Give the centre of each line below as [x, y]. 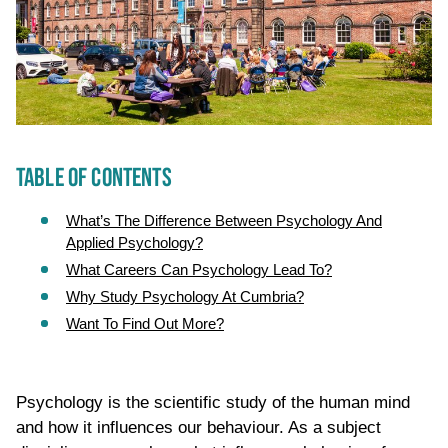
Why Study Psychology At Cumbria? [185, 297]
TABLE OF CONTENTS [94, 179]
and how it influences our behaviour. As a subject [198, 428]
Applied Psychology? [134, 243]
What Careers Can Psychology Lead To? [199, 270]
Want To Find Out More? [145, 324]
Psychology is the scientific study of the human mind [213, 403]
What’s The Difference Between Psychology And [224, 221]
